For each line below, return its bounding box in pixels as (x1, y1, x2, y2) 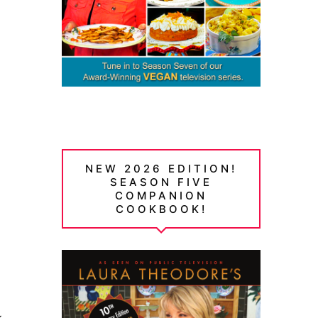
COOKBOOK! (115, 202, 207, 216)
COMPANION (115, 189, 208, 203)
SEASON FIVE (110, 175, 213, 190)
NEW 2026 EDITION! (85, 162, 238, 176)
